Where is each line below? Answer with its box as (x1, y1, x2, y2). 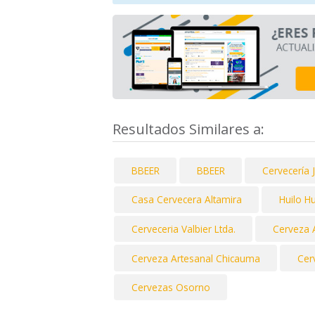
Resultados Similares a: (112, 119, 268, 139)
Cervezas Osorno (131, 281, 210, 295)
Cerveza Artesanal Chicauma (131, 251, 260, 265)
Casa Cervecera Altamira (131, 193, 242, 207)
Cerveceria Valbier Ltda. (131, 222, 236, 236)
